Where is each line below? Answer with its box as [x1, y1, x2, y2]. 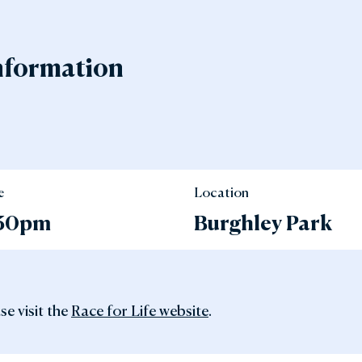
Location [194, 183, 249, 200]
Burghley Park [194, 209, 332, 235]
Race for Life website [71, 301, 208, 319]
